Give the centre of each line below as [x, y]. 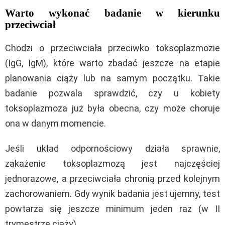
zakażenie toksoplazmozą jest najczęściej [113, 163]
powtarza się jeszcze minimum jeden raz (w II [113, 208]
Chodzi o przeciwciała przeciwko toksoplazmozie [113, 48]
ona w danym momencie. [55, 123]
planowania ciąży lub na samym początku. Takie [113, 78]
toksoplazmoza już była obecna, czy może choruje [113, 108]
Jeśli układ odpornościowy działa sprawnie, [113, 148]
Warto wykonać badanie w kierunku [113, 13]
